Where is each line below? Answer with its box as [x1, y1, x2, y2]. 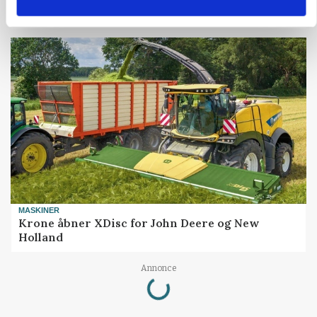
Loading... [117, 270, 169, 300]
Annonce [140, 263, 177, 274]
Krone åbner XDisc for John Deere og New [18, 216, 260, 231]
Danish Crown [18, 6, 100, 21]
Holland [18, 230, 64, 245]
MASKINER [18, 206, 60, 215]
